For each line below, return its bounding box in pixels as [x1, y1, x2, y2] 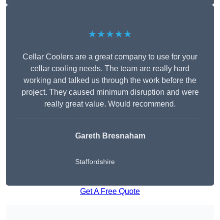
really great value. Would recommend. [44, 100, 176, 109]
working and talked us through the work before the [24, 76, 196, 85]
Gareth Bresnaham [75, 132, 145, 140]
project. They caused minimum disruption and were [21, 88, 199, 97]
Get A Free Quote [80, 187, 140, 196]
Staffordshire [75, 158, 115, 166]
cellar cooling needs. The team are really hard [30, 64, 190, 73]
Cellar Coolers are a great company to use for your [23, 53, 197, 61]
